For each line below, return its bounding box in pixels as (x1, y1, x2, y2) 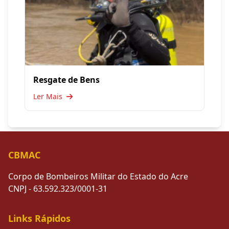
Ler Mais (33, 91, 64, 101)
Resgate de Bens (33, 74, 100, 85)
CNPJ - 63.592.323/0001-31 (8, 183, 107, 194)
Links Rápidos (8, 212, 71, 224)
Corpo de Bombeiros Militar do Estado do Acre (8, 171, 188, 182)
